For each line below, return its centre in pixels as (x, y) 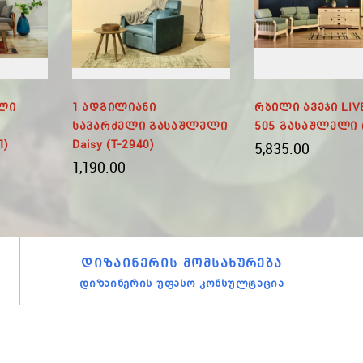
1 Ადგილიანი (114, 107)
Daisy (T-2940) (113, 144)
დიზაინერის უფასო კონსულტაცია (182, 283)
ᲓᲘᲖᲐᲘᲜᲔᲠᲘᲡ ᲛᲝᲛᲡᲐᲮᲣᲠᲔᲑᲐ (182, 263)
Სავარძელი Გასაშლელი (150, 126)
